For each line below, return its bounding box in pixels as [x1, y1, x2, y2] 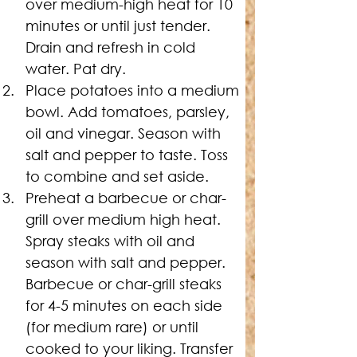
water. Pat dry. [25, 60, 130, 77]
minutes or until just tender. [25, 17, 214, 34]
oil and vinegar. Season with [25, 124, 225, 142]
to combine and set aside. [25, 167, 209, 185]
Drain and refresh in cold [25, 38, 199, 56]
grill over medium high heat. [25, 210, 225, 228]
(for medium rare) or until [25, 318, 202, 335]
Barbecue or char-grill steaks [25, 275, 226, 292]
